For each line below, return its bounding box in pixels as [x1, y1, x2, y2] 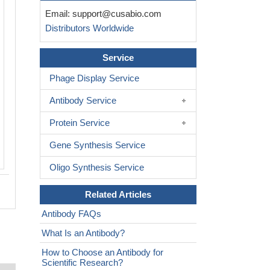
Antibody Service [49, 95, 116, 106]
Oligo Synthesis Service [49, 162, 144, 173]
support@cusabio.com [72, 8, 162, 19]
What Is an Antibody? [42, 228, 125, 239]
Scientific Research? [42, 257, 123, 268]
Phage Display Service [49, 73, 139, 84]
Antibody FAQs [42, 209, 101, 219]
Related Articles [85, 189, 151, 200]
